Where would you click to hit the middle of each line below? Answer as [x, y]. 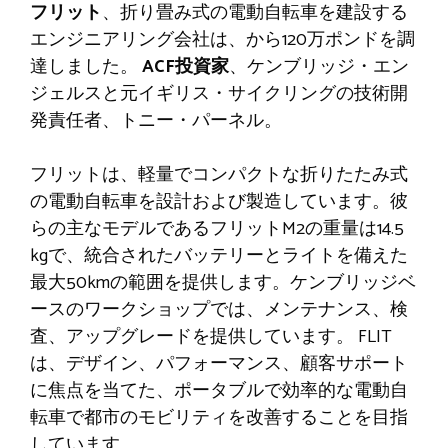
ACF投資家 [185, 66]
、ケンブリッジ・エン [319, 66]
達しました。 [86, 66]
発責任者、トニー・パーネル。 [156, 120]
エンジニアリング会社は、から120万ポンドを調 [222, 39]
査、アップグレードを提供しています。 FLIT [211, 336]
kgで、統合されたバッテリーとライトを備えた [219, 255]
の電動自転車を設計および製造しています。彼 [219, 201]
